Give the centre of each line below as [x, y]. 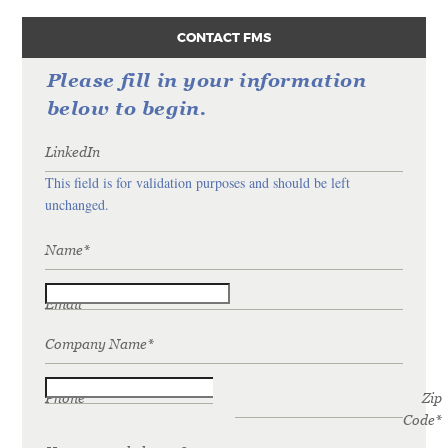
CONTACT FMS [224, 38]
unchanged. [76, 205]
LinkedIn [72, 152]
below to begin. [126, 108]
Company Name [95, 344]
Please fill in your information [206, 80]
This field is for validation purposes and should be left [197, 183]
